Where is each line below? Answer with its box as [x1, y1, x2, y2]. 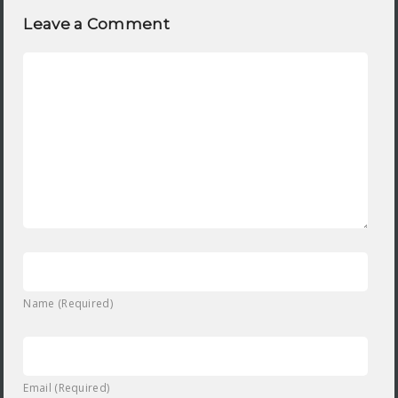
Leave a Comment [23, 15, 170, 34]
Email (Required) [23, 380, 110, 396]
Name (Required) [23, 295, 113, 311]
